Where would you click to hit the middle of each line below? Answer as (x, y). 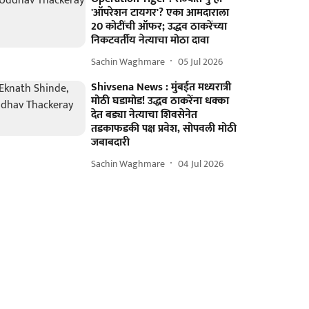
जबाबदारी (111, 142)
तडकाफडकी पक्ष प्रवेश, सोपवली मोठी (164, 129)
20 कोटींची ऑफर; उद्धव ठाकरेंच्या (159, 27)
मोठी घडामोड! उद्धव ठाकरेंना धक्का (160, 101)
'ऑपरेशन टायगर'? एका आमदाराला (160, 13)
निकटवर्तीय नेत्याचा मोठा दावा (150, 40)
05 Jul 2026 (201, 61)
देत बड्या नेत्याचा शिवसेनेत (144, 115)
